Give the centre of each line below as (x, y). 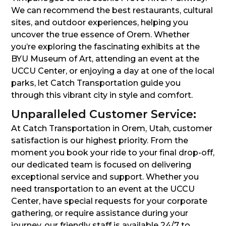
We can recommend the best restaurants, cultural (112, 11)
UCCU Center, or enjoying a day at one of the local (113, 71)
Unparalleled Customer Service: (104, 115)
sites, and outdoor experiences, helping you (100, 23)
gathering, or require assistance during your (100, 213)
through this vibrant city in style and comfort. (102, 95)
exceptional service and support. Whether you (105, 177)
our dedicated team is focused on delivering (101, 165)
